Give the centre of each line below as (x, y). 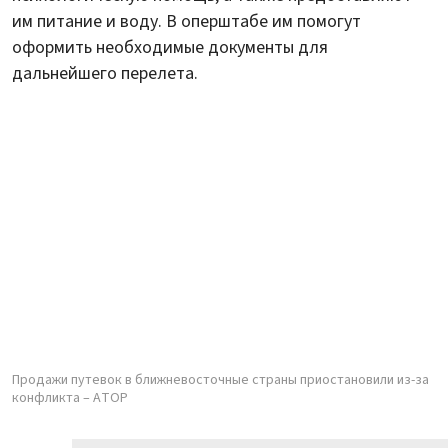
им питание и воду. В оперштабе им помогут (186, 22)
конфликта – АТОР (70, 398)
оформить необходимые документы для (170, 48)
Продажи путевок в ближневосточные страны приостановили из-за (220, 380)
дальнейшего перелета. (105, 74)
